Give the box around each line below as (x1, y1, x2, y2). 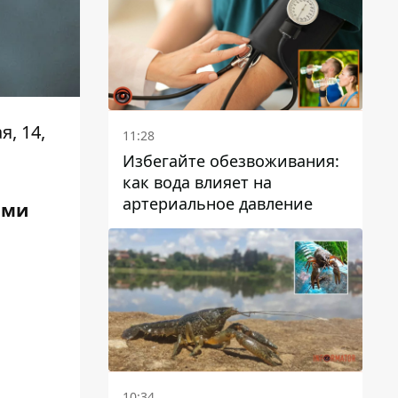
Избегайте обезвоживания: (123, 149, 339, 171)
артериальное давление (123, 192, 313, 214)
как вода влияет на (123, 171, 272, 193)
